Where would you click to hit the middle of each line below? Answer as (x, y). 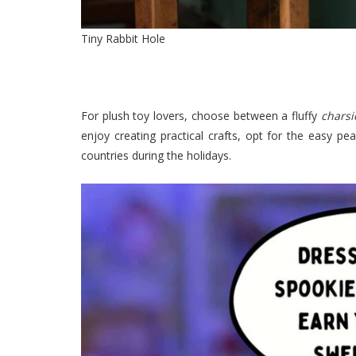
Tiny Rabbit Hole (123, 39)
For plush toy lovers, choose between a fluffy (201, 115)
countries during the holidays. (156, 155)
